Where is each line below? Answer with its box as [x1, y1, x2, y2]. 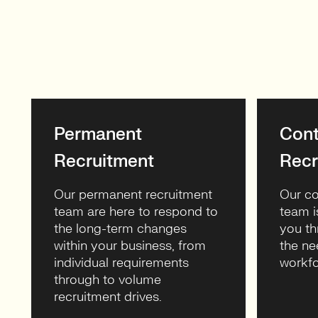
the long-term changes [54, 221, 187, 237]
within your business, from [54, 238, 206, 254]
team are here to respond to [54, 204, 218, 220]
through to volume [54, 272, 161, 288]
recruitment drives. [54, 289, 162, 305]
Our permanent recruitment [54, 187, 212, 203]
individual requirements [54, 255, 189, 271]
